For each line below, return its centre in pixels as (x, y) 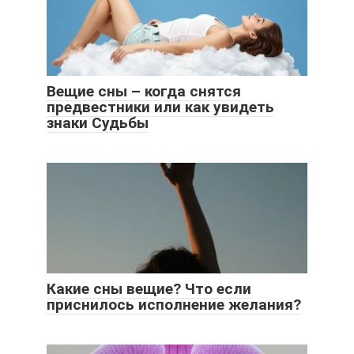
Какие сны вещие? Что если (149, 288)
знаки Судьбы (98, 122)
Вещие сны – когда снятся (144, 91)
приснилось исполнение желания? (174, 304)
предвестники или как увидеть (160, 107)
